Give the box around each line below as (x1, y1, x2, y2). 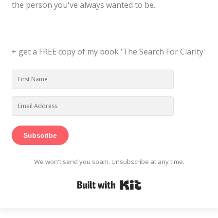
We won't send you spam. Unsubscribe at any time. (34, 157, 184, 166)
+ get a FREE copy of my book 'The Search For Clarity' (12, 46, 205, 57)
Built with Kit (141, 177, 188, 187)
